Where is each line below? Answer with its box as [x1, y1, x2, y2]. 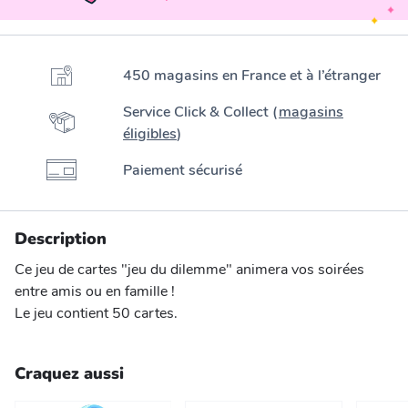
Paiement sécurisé [123, 160, 242, 181]
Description [15, 228, 107, 250]
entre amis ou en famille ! [15, 281, 175, 302]
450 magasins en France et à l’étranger [123, 66, 381, 87]
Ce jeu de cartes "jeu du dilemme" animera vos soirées [15, 260, 364, 280]
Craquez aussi [15, 362, 124, 385]
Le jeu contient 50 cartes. [15, 303, 178, 324]
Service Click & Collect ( [123, 102, 279, 123]
